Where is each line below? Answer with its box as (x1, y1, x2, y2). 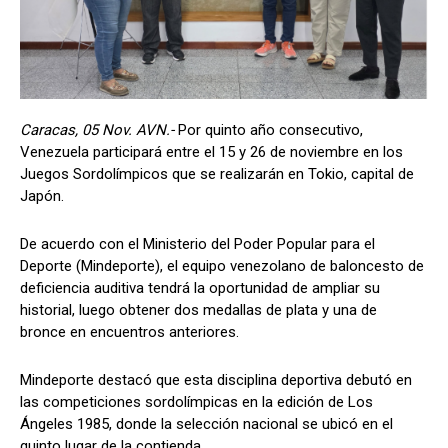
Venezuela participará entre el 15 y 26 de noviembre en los (20, 143, 403, 162)
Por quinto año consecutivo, (178, 121, 363, 140)
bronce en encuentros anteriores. (20, 323, 239, 342)
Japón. (20, 187, 64, 206)
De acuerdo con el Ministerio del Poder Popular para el (20, 235, 375, 254)
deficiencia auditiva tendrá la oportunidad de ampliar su (20, 279, 380, 298)
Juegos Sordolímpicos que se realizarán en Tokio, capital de (20, 165, 414, 184)
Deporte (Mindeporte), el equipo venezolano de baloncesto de (20, 257, 424, 276)
